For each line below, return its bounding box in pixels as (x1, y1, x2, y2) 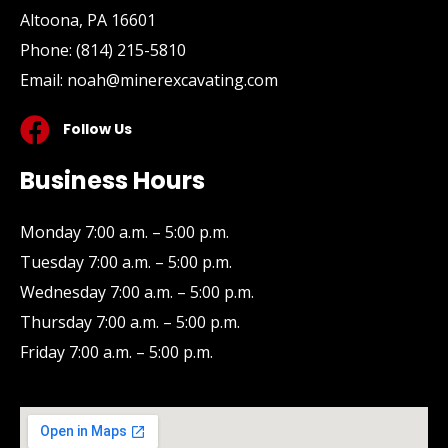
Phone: (20, 38, 76, 61)
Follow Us (62, 119, 132, 140)
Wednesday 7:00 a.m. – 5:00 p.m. (20, 280, 254, 303)
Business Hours (20, 163, 205, 197)
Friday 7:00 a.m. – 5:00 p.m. (20, 340, 213, 363)
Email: (20, 68, 67, 91)
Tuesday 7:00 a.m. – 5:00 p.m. (20, 250, 232, 273)
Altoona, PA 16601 (20, 8, 156, 31)
